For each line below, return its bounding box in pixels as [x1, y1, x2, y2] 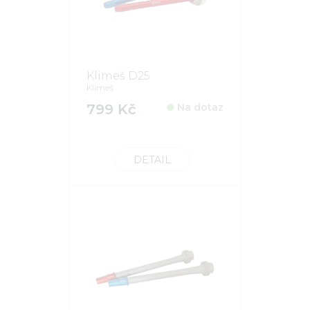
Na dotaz [177, 100, 224, 113]
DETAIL [134, 153, 171, 166]
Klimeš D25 [86, 69, 150, 82]
